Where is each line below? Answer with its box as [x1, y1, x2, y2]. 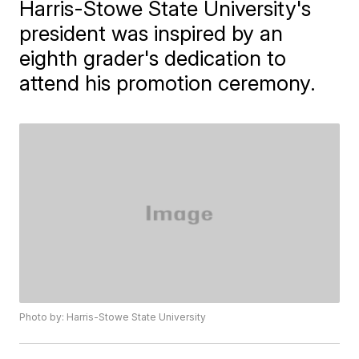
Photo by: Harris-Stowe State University [19, 311, 207, 324]
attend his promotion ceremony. [19, 71, 317, 95]
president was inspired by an [19, 21, 284, 46]
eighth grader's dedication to [19, 46, 287, 71]
